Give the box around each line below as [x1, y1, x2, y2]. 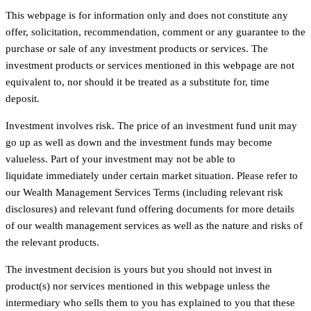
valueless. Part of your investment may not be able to [6, 153, 235, 165]
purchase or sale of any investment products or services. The [6, 42, 268, 54]
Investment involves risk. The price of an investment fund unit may [6, 119, 297, 131]
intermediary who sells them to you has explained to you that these [6, 296, 295, 308]
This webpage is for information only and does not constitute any [6, 9, 288, 21]
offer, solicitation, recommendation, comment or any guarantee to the [6, 26, 305, 37]
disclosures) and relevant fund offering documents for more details [6, 203, 294, 215]
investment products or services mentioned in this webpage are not [6, 59, 294, 71]
